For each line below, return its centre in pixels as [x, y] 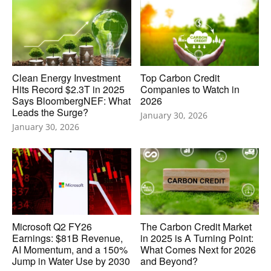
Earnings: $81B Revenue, [67, 238]
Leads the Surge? [50, 113]
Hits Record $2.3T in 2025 [68, 90]
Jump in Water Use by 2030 [71, 261]
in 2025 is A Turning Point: [197, 238]
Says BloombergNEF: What [71, 101]
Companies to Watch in [190, 90]
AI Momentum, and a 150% [70, 250]
